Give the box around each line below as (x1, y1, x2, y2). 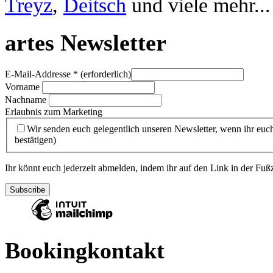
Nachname (5, 94, 49, 105)
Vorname (5, 81, 42, 92)
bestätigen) (15, 134, 56, 145)
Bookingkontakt (5, 238, 165, 264)
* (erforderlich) (73, 68, 131, 79)
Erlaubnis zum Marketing (5, 106, 102, 117)
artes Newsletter (5, 30, 166, 56)
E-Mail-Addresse (5, 68, 73, 79)
